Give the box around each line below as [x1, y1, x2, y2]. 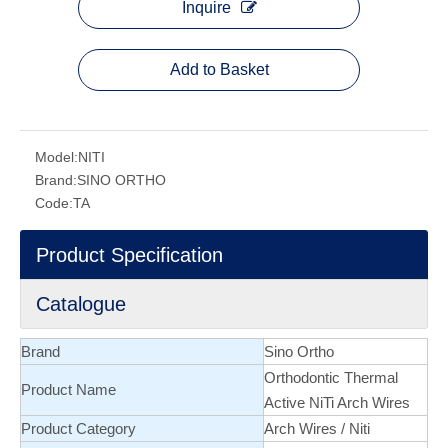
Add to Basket [169, 61, 269, 78]
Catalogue [36, 293, 126, 315]
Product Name [21, 381, 116, 398]
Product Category [21, 420, 136, 437]
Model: [35, 149, 78, 165]
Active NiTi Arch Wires [264, 394, 410, 411]
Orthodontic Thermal [264, 369, 398, 386]
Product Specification [36, 244, 223, 266]
